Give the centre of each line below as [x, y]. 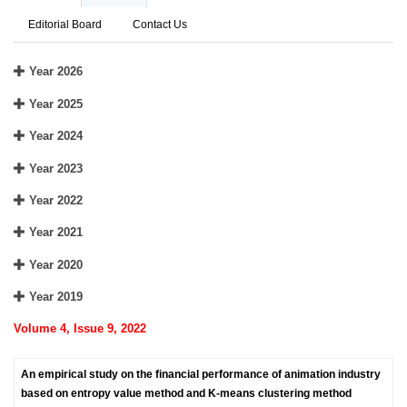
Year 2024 [54, 136]
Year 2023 [54, 168]
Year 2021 [54, 233]
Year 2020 [54, 264]
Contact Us [160, 24]
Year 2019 [54, 297]
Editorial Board [65, 24]
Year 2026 [54, 72]
